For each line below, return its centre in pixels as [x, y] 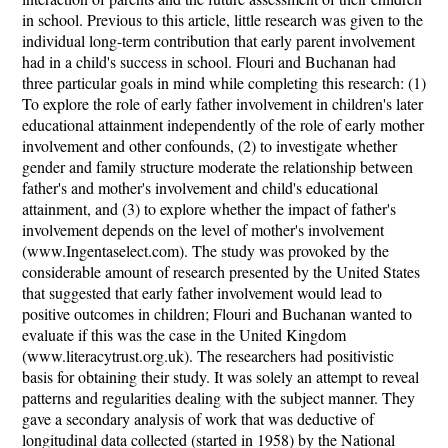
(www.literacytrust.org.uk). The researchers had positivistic [208, 355]
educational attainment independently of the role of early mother [223, 124]
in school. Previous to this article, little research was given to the [222, 19]
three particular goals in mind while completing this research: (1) [224, 82]
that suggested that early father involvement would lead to [202, 292]
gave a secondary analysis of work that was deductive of [198, 418]
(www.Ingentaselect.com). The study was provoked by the [205, 250]
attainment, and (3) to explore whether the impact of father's [209, 208]
